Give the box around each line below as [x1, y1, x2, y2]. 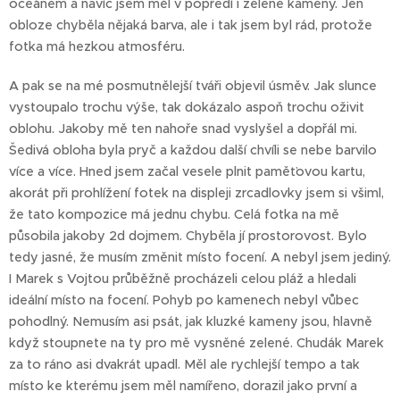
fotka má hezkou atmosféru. [9, 38, 188, 55]
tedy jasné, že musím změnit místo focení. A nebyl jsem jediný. [9, 249, 391, 266]
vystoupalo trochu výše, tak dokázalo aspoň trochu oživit [9, 99, 364, 116]
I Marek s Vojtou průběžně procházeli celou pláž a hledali [9, 271, 356, 287]
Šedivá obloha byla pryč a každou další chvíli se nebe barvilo [9, 142, 377, 159]
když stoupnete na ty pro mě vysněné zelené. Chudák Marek [9, 335, 384, 352]
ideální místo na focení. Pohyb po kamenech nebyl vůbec [9, 292, 359, 309]
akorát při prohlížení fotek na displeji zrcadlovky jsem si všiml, [9, 185, 384, 202]
